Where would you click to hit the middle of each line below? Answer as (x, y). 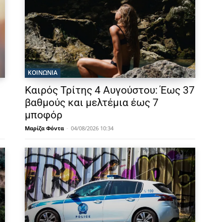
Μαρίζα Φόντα (44, 128)
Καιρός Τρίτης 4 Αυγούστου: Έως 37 (110, 90)
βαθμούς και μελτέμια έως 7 (92, 103)
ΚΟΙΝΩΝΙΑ (43, 73)
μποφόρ (44, 115)
